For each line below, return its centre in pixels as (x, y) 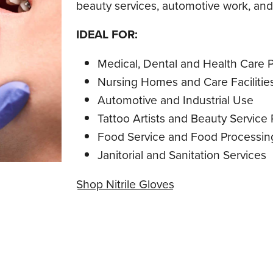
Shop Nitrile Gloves (125, 184)
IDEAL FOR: (107, 35)
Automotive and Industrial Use (175, 100)
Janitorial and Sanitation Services (182, 155)
